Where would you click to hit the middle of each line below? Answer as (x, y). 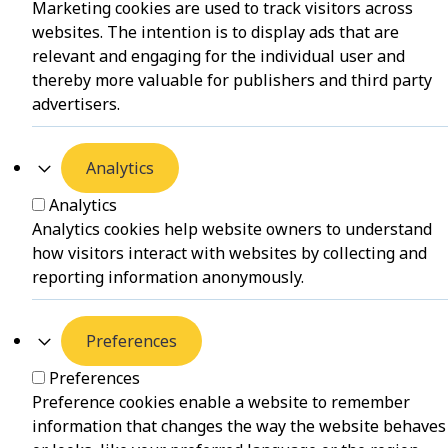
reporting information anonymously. (168, 277)
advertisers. (76, 104)
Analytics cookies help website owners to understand (232, 229)
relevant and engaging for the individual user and (218, 56)
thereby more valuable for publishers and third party (232, 80)
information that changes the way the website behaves (239, 426)
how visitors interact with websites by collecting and (229, 253)
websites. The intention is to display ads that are (215, 32)
